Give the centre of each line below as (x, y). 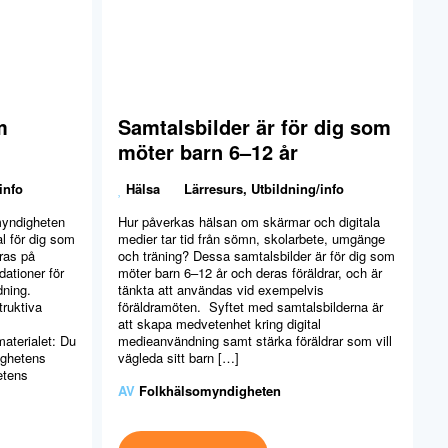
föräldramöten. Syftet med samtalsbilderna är (250, 307)
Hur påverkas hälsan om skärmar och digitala (249, 222)
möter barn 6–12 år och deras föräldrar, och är (250, 273)
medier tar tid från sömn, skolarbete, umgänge (251, 239)
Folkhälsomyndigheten (210, 391)
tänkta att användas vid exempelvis (221, 290)
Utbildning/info (297, 189)
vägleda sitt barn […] (178, 358)
